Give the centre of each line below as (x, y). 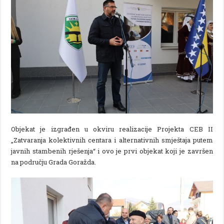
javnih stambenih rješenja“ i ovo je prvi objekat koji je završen (112, 151)
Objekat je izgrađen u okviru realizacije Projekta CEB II (112, 129)
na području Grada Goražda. (54, 162)
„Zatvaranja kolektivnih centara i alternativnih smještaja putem (112, 140)
